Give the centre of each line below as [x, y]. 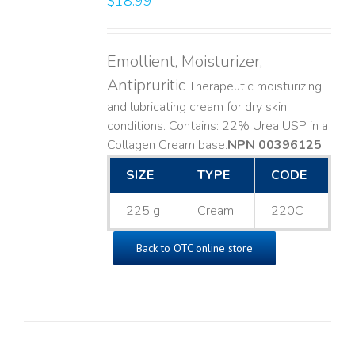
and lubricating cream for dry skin [197, 107]
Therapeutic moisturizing [253, 87]
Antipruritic [146, 86]
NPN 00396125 [274, 145]
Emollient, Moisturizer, [184, 62]
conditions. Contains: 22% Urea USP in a [217, 126]
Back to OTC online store [194, 248]
